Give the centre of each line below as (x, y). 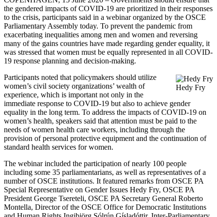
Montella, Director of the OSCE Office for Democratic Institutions (105, 207)
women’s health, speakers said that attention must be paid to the (100, 121)
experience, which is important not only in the (74, 94)
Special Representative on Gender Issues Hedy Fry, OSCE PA (99, 189)
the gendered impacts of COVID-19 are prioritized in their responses (108, 8)
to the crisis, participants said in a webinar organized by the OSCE (105, 17)
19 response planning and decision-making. (70, 61)
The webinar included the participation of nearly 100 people (95, 163)
